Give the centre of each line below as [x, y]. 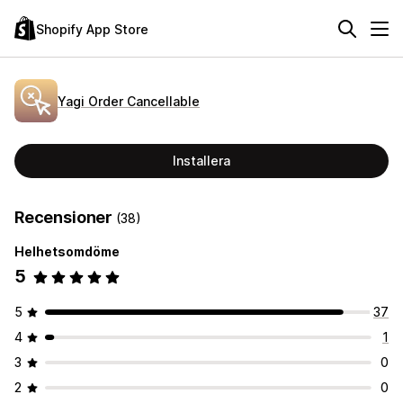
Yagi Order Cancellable [129, 101]
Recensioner [65, 217]
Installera [201, 161]
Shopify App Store [92, 29]
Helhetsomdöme [67, 251]
